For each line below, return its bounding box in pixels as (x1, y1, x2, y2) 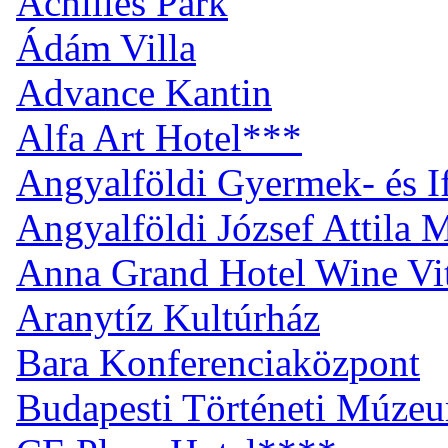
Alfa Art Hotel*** (16, 115, 302, 159)
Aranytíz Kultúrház (16, 295, 320, 339)
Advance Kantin (16, 70, 272, 114)
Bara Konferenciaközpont (16, 340, 420, 384)
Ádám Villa (16, 25, 196, 69)
